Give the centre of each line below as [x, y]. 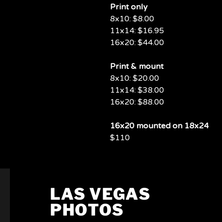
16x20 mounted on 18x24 [159, 126]
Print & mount [137, 66]
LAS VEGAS [100, 194]
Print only [129, 7]
